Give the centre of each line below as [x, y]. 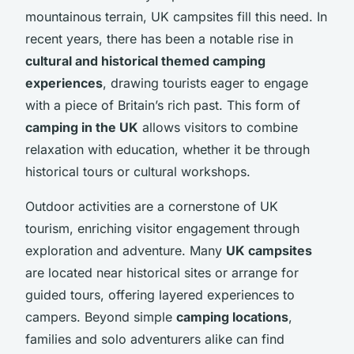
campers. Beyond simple [101, 316]
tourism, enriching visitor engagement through [162, 228]
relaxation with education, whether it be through [168, 149]
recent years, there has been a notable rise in [159, 38]
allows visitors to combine [218, 127]
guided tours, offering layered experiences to [160, 294]
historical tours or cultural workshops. [138, 171]
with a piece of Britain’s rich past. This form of [163, 105]
